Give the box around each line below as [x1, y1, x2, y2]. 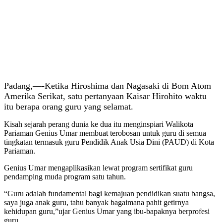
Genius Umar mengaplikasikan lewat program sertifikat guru [4, 163, 193, 172]
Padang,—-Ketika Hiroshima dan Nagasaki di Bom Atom [4, 80, 211, 91]
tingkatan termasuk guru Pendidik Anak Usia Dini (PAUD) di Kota [4, 137, 214, 146]
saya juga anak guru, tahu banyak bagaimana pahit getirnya [4, 198, 189, 207]
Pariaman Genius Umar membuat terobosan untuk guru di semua [4, 128, 206, 137]
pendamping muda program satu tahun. [4, 172, 126, 181]
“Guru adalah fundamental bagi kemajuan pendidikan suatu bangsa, [4, 189, 215, 198]
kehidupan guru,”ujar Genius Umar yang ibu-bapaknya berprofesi [4, 207, 210, 216]
